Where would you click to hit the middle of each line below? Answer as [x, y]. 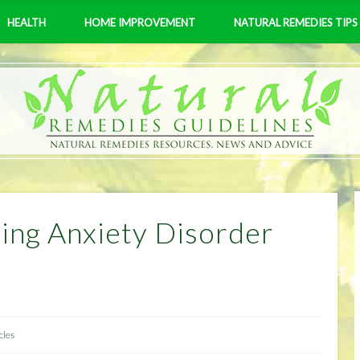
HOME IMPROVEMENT [140, 22]
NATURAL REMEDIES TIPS [296, 22]
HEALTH [27, 22]
